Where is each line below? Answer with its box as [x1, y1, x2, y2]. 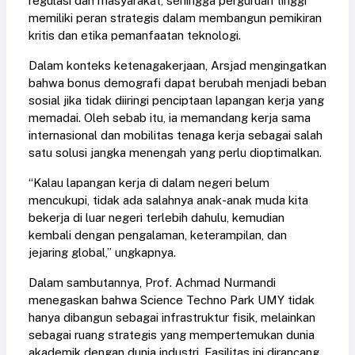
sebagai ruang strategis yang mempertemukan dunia [29, 328, 315, 342]
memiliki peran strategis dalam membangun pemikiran [29, 11, 322, 25]
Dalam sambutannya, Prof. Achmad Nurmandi [29, 276, 276, 290]
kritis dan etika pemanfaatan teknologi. [29, 29, 241, 43]
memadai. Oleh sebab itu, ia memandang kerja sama [29, 111, 311, 125]
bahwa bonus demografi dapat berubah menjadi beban [29, 76, 326, 90]
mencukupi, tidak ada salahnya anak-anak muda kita [29, 193, 308, 208]
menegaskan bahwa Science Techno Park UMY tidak [29, 293, 315, 307]
